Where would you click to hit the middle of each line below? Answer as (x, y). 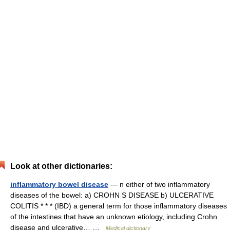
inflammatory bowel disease (59, 184)
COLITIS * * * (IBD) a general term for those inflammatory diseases (119, 206)
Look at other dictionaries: (61, 166)
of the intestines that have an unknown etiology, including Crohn (114, 217)
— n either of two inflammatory (159, 184)
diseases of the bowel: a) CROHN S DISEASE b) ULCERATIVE (112, 195)
